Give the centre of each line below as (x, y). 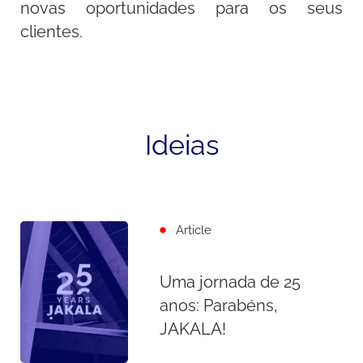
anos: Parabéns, (218, 305)
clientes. (52, 32)
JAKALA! (192, 329)
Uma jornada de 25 (230, 282)
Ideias (181, 145)
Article (194, 229)
